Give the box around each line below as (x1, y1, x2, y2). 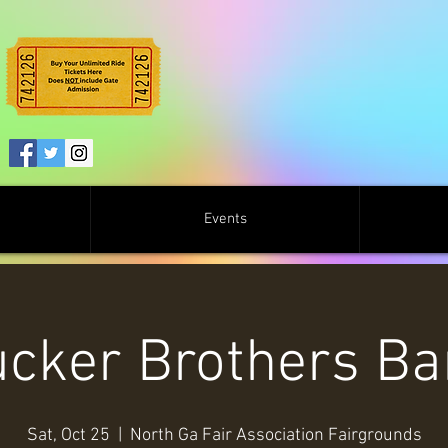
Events (203, 210, 247, 228)
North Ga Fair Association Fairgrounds (129, 425, 422, 446)
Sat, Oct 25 (26, 425, 110, 446)
